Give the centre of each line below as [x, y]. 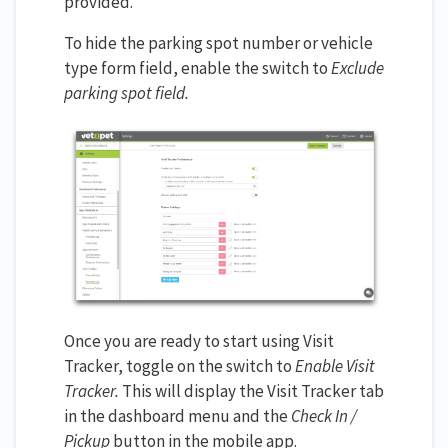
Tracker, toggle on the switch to [179, 366]
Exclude [357, 68]
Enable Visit [335, 366]
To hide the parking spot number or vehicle [218, 43]
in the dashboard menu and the [177, 416]
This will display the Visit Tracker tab [251, 391]
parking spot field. [126, 93]
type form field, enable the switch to [197, 68]
